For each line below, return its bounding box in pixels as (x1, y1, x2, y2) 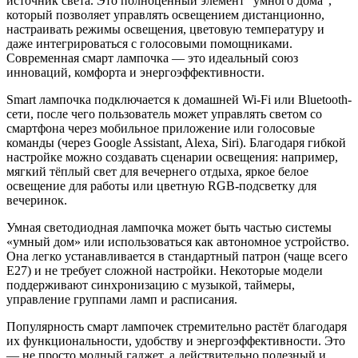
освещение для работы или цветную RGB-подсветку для (6, 178, 316, 193)
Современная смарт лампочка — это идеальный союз (6, 50, 298, 65)
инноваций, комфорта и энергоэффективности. (6, 65, 265, 79)
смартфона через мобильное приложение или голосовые (6, 121, 315, 135)
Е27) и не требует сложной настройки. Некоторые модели (6, 263, 323, 277)
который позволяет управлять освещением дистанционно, (6, 7, 324, 22)
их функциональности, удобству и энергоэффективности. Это (6, 333, 345, 348)
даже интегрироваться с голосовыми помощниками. (6, 36, 292, 50)
